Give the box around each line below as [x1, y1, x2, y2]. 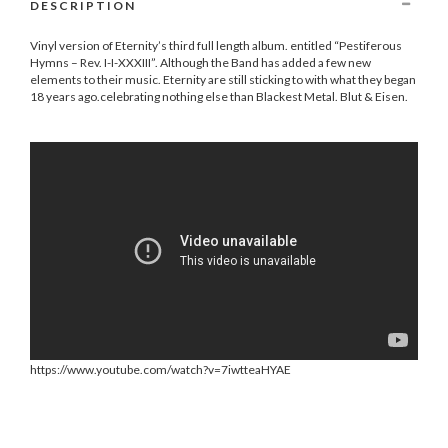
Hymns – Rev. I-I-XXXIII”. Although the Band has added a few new [30, 55, 371, 71]
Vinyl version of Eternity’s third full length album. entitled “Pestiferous [30, 38, 402, 54]
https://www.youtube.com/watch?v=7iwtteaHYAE [30, 361, 291, 377]
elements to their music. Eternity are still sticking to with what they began [30, 72, 416, 88]
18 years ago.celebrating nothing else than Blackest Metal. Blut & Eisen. [30, 89, 408, 105]
